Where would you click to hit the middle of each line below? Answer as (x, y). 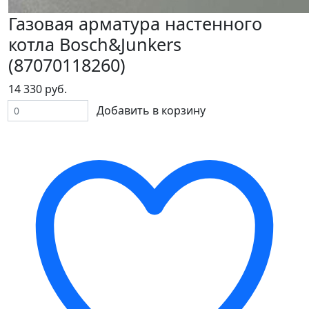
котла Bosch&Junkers (95, 44)
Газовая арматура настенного (135, 24)
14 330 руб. (38, 89)
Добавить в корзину (151, 111)
